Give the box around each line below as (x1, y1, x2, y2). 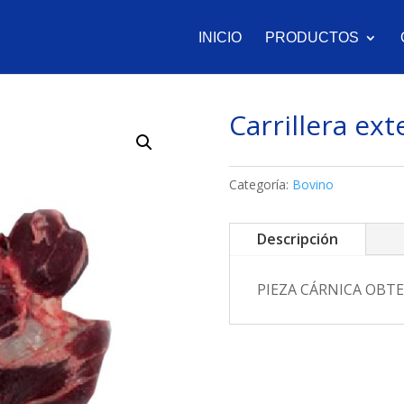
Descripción (256, 229, 338, 250)
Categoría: (228, 175, 292, 193)
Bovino (291, 175, 334, 193)
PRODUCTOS (265, 30, 359, 45)
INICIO (198, 30, 242, 45)
